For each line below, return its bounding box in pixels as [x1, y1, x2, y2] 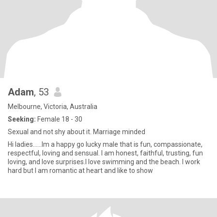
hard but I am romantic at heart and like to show [8, 167, 153, 174]
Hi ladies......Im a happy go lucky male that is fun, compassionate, [8, 140, 202, 148]
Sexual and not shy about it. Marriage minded [8, 128, 145, 136]
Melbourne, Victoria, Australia [8, 103, 97, 110]
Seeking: [8, 115, 36, 123]
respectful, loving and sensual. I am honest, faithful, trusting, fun [8, 149, 203, 157]
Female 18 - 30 [36, 115, 82, 123]
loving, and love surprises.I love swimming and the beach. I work [8, 158, 200, 166]
